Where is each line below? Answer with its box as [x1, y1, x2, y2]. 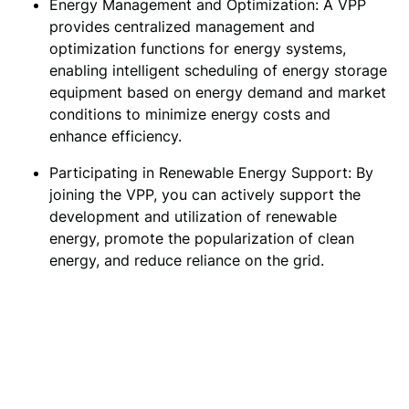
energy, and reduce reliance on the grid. [48, 250, 324, 269]
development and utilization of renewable [48, 206, 337, 225]
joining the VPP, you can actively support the [48, 184, 361, 204]
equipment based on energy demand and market [48, 82, 386, 101]
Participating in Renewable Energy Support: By [48, 163, 373, 182]
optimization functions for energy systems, [48, 38, 346, 58]
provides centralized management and [48, 16, 315, 36]
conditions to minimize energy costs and [48, 104, 330, 123]
